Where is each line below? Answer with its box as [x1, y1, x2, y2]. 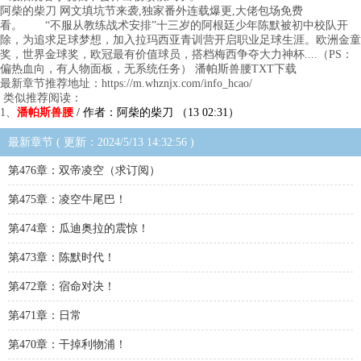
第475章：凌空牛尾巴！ [8, 193, 127, 205]
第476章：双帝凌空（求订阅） [8, 164, 160, 176]
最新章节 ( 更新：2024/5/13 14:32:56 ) [8, 136, 194, 148]
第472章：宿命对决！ [8, 280, 115, 293]
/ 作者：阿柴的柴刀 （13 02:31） [73, 106, 239, 118]
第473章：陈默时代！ [8, 251, 115, 263]
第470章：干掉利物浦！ [8, 338, 127, 351]
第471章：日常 [8, 309, 81, 322]
